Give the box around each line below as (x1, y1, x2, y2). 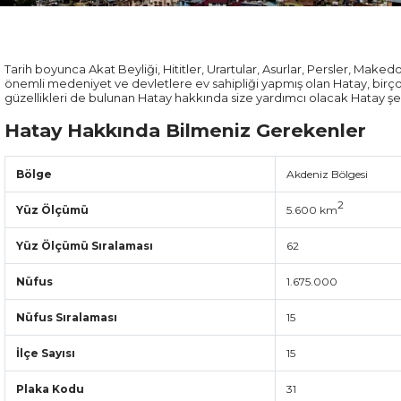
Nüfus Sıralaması (16, 311, 117, 324)
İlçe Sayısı (16, 346, 75, 360)
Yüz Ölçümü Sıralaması (16, 239, 153, 252)
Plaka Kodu (16, 382, 84, 396)
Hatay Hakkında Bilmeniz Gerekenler (4, 119, 366, 141)
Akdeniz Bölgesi (286, 167, 368, 181)
